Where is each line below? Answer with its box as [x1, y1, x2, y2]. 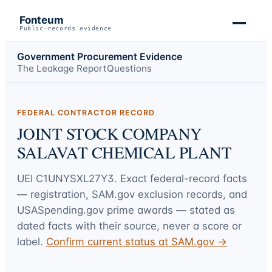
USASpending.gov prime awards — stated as [17, 203, 235, 216]
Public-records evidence [19, 25, 112, 32]
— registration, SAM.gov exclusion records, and [17, 188, 247, 200]
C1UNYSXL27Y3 [36, 172, 114, 185]
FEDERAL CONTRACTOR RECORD [17, 108, 155, 118]
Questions [107, 62, 152, 74]
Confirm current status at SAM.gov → [46, 235, 227, 248]
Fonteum [19, 14, 64, 26]
